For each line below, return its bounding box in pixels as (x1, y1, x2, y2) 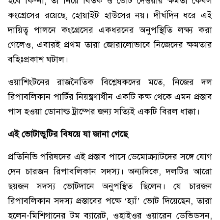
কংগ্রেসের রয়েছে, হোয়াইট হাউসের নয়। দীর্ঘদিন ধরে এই (8, 10, 212, 21)
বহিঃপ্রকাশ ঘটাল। (8, 54, 68, 65)
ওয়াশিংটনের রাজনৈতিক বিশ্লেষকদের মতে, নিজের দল (8, 77, 212, 87)
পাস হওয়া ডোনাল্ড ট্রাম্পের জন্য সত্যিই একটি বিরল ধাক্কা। (8, 106, 200, 117)
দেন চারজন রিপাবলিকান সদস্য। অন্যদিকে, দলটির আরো (8, 166, 212, 177)
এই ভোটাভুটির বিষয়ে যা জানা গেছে (8, 129, 128, 139)
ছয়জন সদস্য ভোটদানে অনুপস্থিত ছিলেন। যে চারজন (8, 181, 212, 192)
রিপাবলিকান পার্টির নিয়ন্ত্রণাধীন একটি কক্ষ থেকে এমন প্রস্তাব (8, 91, 212, 102)
